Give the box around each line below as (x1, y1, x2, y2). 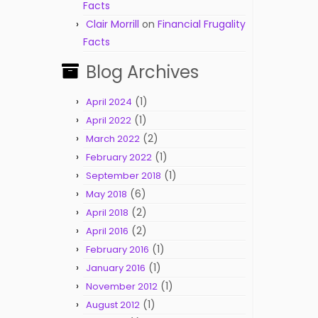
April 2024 (86, 95, 132, 109)
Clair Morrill (86, 17, 139, 31)
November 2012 (86, 280, 158, 293)
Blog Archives (86, 60, 199, 84)
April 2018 (86, 206, 128, 219)
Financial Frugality (158, 17, 246, 31)
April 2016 (86, 224, 128, 238)
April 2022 (86, 114, 131, 127)
